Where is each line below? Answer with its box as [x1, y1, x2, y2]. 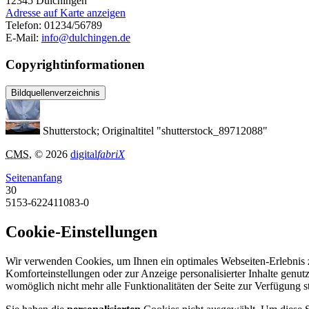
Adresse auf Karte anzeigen [6, 7, 126, 19]
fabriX [97, 148, 125, 160]
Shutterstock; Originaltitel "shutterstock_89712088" [43, 124, 268, 137]
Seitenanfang [6, 171, 62, 183]
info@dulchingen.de [41, 32, 130, 44]
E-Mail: [6, 32, 41, 44]
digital [70, 148, 97, 160]
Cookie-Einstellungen [6, 222, 157, 241]
